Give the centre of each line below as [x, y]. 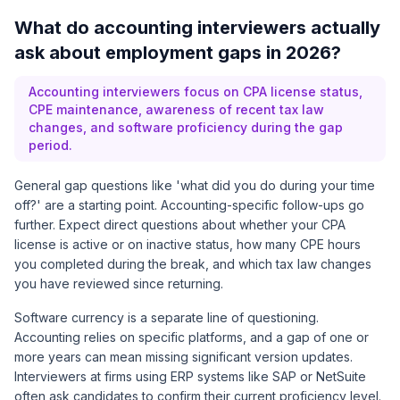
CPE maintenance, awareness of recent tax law [176, 109]
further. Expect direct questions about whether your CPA [180, 225]
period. [50, 145]
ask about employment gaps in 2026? [178, 53]
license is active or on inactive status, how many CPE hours [187, 244]
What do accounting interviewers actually [197, 28]
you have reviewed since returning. [119, 283]
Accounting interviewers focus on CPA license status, [196, 92]
